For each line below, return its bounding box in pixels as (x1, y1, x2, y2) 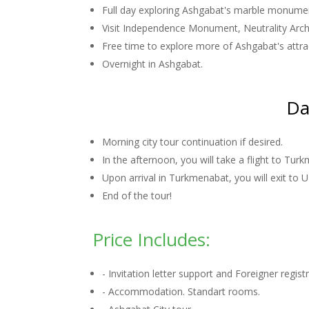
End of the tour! (102, 189, 172, 202)
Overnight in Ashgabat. (102, 57, 203, 70)
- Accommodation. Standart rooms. (102, 285, 261, 298)
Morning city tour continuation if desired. (102, 135, 283, 148)
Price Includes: (92, 227, 211, 252)
